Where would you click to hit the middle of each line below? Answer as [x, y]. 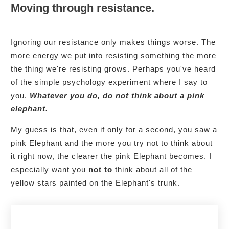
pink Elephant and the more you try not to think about [112, 143]
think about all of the [152, 169]
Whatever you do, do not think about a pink [117, 95]
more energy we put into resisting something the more [113, 55]
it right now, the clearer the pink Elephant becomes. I [111, 156]
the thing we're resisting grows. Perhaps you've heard [113, 68]
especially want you [50, 169]
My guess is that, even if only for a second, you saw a [114, 129]
